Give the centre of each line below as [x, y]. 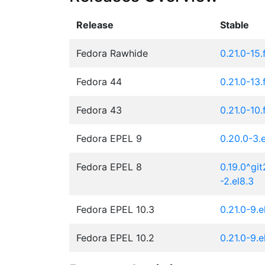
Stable [235, 25]
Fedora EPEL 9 [109, 138]
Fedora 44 [99, 81]
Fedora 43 [99, 110]
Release [95, 25]
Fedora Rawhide [112, 53]
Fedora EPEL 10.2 [115, 237]
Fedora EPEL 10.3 [115, 209]
